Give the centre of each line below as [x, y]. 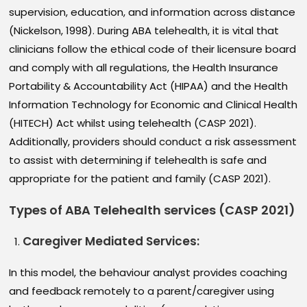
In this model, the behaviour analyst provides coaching [148, 273]
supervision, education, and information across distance [152, 12]
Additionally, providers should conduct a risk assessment [153, 142]
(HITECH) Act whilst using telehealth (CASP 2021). [133, 123]
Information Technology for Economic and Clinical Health [153, 105]
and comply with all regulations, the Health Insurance [144, 68]
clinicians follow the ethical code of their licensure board [153, 49]
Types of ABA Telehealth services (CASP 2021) [152, 210]
